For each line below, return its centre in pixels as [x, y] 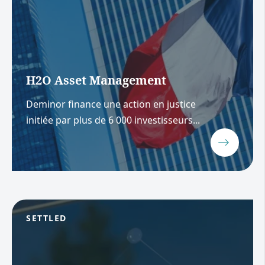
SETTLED [46, 218]
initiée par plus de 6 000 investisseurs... [113, 120]
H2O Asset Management [96, 80]
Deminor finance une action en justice [111, 104]
